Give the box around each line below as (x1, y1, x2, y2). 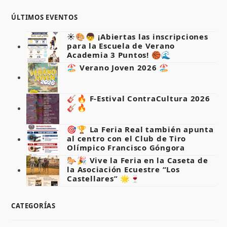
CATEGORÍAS (11, 201, 56, 211)
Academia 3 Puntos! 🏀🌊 (67, 50, 172, 60)
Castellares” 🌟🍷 (67, 173, 140, 184)
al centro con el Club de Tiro (67, 133, 186, 144)
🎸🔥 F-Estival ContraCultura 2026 (67, 93, 210, 104)
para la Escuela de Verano (67, 41, 175, 51)
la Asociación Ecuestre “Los (67, 164, 180, 175)
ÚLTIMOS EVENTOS (11, 13, 78, 22)
